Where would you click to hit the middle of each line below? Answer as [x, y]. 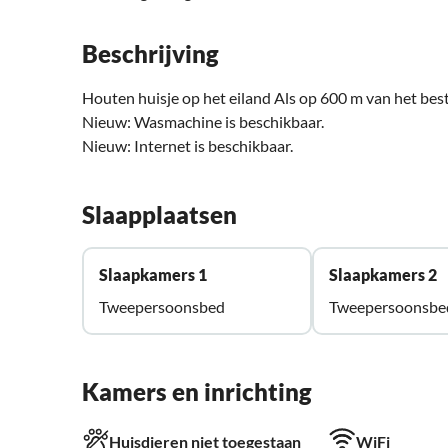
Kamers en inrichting [197, 392]
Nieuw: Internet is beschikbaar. [187, 146]
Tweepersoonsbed [162, 307]
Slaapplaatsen [159, 215]
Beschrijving [150, 54]
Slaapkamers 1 [153, 275]
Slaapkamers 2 [383, 275]
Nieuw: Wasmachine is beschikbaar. [203, 122]
